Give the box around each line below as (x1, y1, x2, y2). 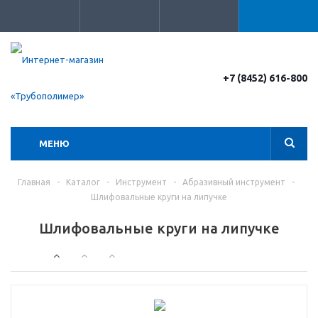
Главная (17, 177, 50, 187)
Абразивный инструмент (182, 177, 285, 187)
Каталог (65, 177, 100, 187)
